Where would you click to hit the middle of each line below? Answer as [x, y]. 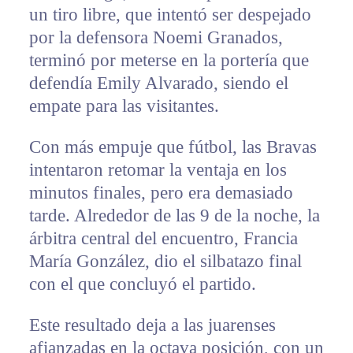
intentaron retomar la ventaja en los [158, 169]
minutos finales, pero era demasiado [161, 192]
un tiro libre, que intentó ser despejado [170, 14]
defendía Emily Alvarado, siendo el [158, 83]
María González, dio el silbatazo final [165, 261]
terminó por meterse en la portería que [169, 60]
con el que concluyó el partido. [142, 284]
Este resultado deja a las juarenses [152, 325]
